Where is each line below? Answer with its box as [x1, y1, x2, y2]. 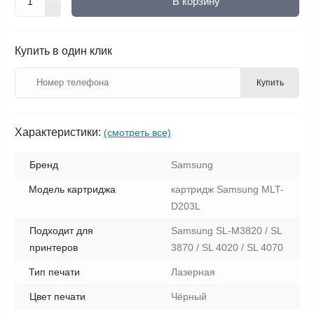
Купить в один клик [15, 44, 112, 57]
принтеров [29, 241, 78, 253]
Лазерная [171, 266, 215, 278]
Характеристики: [15, 125, 101, 138]
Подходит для [29, 224, 93, 236]
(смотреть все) [104, 126, 171, 138]
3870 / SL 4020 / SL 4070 [171, 241, 283, 253]
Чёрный [171, 290, 207, 302]
